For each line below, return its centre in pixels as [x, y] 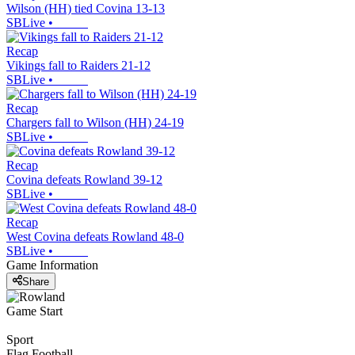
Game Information [52, 265]
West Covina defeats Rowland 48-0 [95, 237]
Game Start [34, 311]
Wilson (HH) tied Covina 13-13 [86, 9]
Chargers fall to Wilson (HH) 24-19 [95, 123]
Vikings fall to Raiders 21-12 [78, 66]
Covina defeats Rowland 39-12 [84, 180]
